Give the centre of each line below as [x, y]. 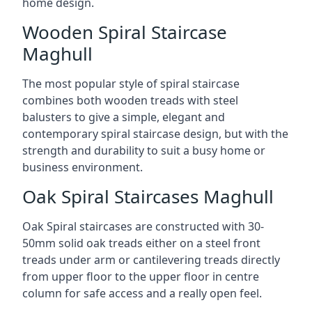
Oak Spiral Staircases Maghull [148, 196]
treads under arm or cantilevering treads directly [151, 260]
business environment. [83, 167]
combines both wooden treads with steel [130, 100]
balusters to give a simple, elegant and [124, 117]
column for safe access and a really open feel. [142, 293]
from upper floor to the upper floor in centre [141, 276]
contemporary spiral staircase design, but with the [155, 134]
